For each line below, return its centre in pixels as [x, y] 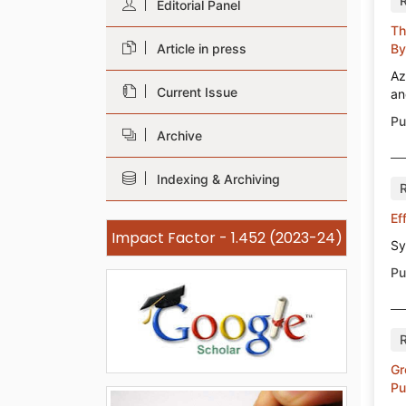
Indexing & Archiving [215, 179]
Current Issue [193, 92]
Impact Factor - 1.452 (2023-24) [227, 238]
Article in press [198, 48]
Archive [176, 135]
